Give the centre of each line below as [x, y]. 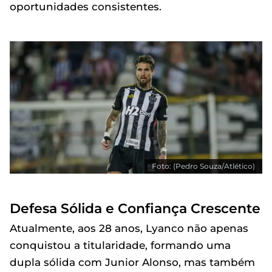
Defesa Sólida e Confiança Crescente [135, 208]
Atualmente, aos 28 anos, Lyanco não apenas [129, 228]
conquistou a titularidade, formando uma [120, 245]
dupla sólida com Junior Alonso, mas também [132, 262]
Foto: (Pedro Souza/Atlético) [203, 166]
